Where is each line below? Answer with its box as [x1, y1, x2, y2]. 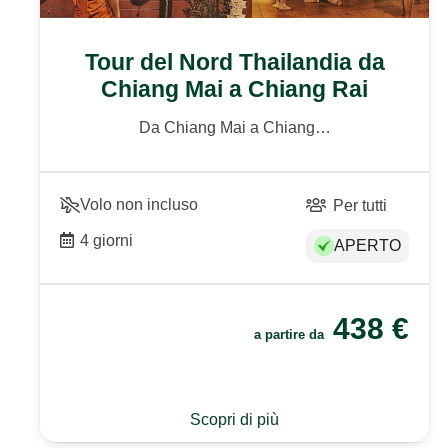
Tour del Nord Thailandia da [84, 49, 385, 76]
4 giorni [80, 231, 134, 249]
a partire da [254, 327, 329, 343]
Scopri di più [190, 411, 280, 429]
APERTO [334, 236, 402, 254]
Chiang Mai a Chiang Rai [101, 76, 369, 103]
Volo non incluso [80, 195, 198, 213]
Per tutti [332, 196, 387, 214]
